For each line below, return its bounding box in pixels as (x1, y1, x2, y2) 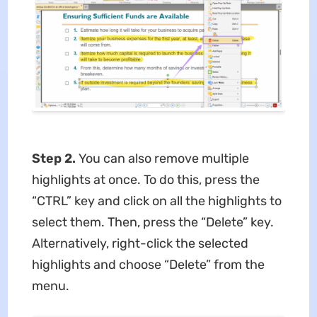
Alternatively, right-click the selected (31, 235, 248, 251)
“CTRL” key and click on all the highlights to (31, 192, 282, 209)
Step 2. (31, 150, 79, 166)
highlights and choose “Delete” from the (31, 256, 265, 272)
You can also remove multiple (78, 150, 249, 166)
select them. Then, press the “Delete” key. (31, 214, 274, 230)
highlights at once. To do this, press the (31, 171, 260, 188)
